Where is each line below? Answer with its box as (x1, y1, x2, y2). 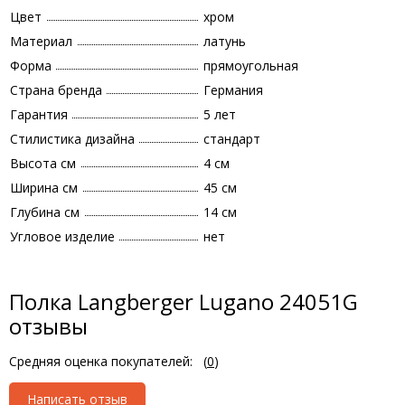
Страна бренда (10, 81, 102, 99)
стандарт (203, 130, 260, 147)
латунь (203, 33, 246, 50)
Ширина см (10, 179, 78, 196)
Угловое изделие (10, 228, 115, 245)
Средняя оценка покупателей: (9, 353, 193, 370)
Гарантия (10, 106, 68, 123)
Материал (10, 33, 72, 50)
